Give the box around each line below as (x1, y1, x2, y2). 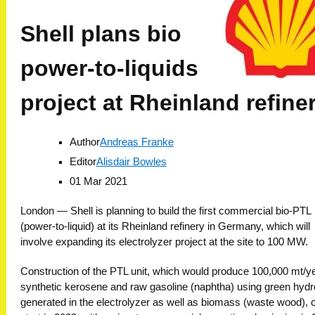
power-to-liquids (20, 56, 198, 81)
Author (70, 136, 100, 148)
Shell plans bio (20, 21, 181, 46)
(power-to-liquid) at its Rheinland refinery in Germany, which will (20, 220, 310, 232)
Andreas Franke (100, 136, 174, 148)
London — (20, 205, 70, 217)
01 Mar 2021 (70, 175, 127, 187)
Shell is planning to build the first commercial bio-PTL (70, 205, 311, 217)
